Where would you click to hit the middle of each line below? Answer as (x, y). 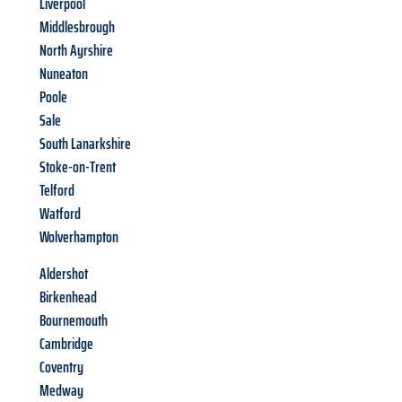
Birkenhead (68, 297)
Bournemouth (74, 321)
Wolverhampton (79, 237)
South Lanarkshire (85, 144)
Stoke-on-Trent (78, 167)
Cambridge (66, 344)
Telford (57, 191)
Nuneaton (64, 74)
